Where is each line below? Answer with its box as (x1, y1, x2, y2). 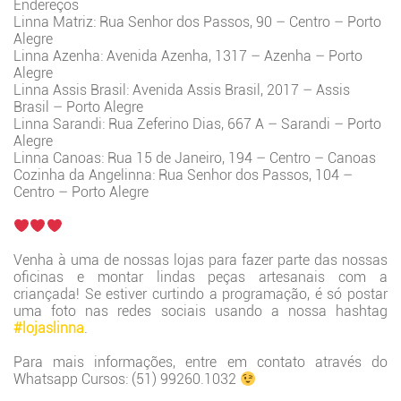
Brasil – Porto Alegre (13, 98, 143, 116)
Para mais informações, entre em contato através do (13, 354, 388, 371)
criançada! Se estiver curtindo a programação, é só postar (13, 286, 388, 303)
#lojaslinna (13, 320, 84, 337)
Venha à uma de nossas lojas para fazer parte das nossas (13, 252, 388, 269)
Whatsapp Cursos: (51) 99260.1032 (13, 371, 240, 388)
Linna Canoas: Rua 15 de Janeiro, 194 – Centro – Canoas (13, 149, 376, 167)
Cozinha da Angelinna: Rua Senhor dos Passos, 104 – (13, 166, 353, 184)
